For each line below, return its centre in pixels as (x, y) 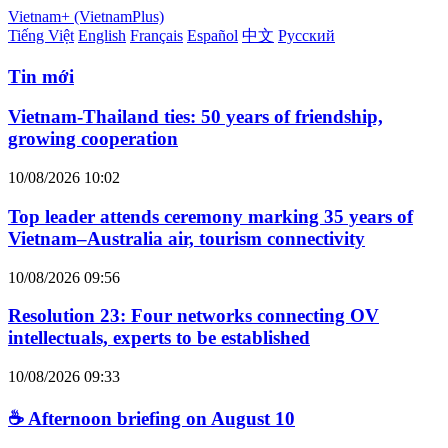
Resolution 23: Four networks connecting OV (193, 316)
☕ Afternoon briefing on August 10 (151, 418)
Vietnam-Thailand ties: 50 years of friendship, (195, 117)
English (102, 35)
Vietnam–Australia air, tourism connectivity (186, 238)
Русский (306, 35)
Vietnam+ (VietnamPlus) (86, 16)
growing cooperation (93, 139)
